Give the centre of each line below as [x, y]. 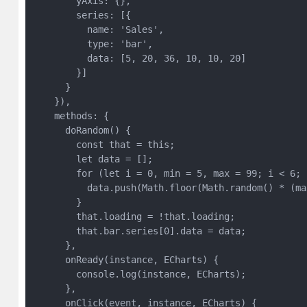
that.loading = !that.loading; [133, 217]
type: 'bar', [92, 44]
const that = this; [103, 145]
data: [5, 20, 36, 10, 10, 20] [139, 58]
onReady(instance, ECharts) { [125, 260]
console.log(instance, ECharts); [139, 274]
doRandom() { [81, 130]
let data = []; [92, 159]
